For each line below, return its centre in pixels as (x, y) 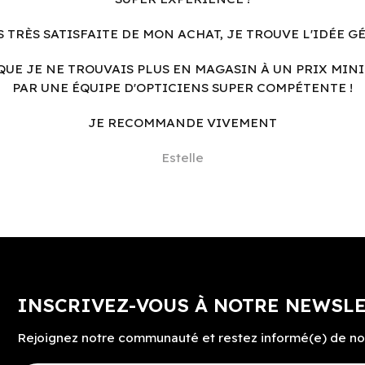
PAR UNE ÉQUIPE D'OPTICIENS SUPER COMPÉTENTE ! (182, 87)
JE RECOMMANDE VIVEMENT (182, 122)
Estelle (182, 157)
